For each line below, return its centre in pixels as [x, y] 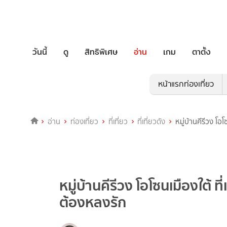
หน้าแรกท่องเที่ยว [186, 84]
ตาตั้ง [201, 52]
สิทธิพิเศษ [101, 52]
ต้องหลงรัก [93, 202]
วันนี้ [40, 52]
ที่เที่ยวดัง [152, 122]
